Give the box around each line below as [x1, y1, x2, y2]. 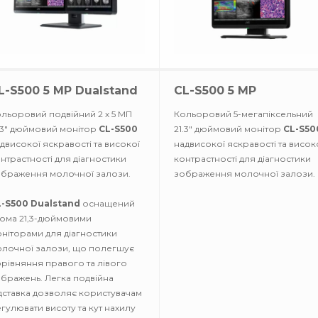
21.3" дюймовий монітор [174, 124, 283, 134]
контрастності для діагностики [174, 153, 311, 164]
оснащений [80, 198, 135, 209]
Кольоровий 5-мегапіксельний [174, 109, 313, 119]
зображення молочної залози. [174, 168, 315, 179]
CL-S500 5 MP [174, 84, 256, 97]
